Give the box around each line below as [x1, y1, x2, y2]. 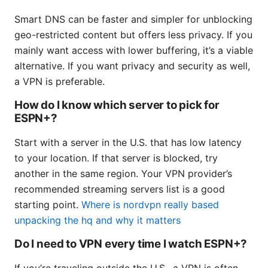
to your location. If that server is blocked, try [14, 152, 218, 165]
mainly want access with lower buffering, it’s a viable [14, 44, 253, 57]
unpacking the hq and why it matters [14, 214, 181, 227]
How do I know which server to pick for [14, 98, 220, 112]
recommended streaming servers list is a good [14, 183, 225, 196]
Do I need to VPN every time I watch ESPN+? [14, 237, 248, 251]
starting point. [14, 199, 81, 211]
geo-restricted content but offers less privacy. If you [14, 29, 252, 41]
